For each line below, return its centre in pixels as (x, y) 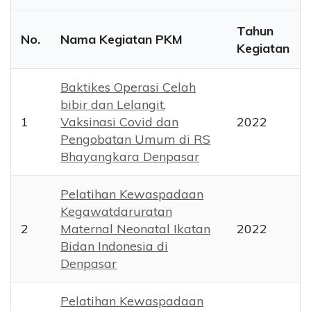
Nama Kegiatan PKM (122, 39)
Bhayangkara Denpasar (130, 157)
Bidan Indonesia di (115, 246)
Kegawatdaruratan (117, 211)
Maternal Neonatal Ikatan (136, 229)
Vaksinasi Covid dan (120, 122)
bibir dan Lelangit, (114, 104)
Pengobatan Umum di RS (136, 139)
